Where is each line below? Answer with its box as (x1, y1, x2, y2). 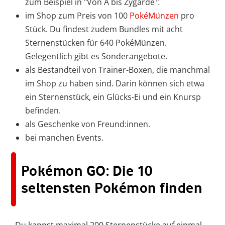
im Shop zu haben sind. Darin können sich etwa (25, 78, 204, 89)
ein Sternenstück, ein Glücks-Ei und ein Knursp (25, 91, 201, 103)
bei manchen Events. (25, 132, 103, 144)
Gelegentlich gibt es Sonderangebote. (25, 51, 167, 62)
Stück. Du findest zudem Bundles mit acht (25, 24, 183, 35)
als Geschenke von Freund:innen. (25, 119, 150, 130)
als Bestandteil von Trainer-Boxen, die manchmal (25, 64, 210, 76)
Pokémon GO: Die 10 (21, 162, 153, 180)
